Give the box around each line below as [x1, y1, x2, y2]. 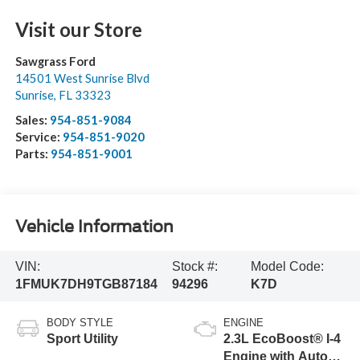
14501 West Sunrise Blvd [14, 70, 149, 85]
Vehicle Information [14, 217, 174, 237]
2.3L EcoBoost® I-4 [223, 332, 341, 346]
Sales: [14, 112, 50, 127]
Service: [14, 129, 63, 144]
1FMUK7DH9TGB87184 [14, 277, 157, 292]
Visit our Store [14, 17, 142, 41]
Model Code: [250, 260, 324, 274]
